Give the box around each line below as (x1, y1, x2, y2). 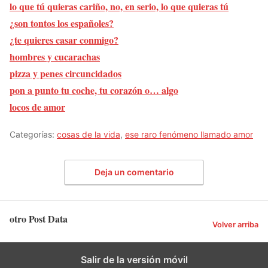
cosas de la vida (57, 129, 120, 140)
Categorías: (10, 129, 57, 140)
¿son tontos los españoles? (10, 16, 114, 31)
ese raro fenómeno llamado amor (125, 129, 253, 140)
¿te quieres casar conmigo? (10, 33, 118, 47)
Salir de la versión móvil (80, 253, 188, 266)
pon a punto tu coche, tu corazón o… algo (10, 83, 178, 98)
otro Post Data (10, 211, 68, 226)
